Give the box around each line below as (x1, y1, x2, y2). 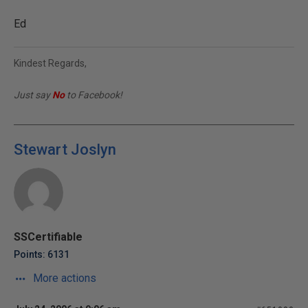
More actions (30, 271, 96, 285)
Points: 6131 (14, 248, 69, 260)
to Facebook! (65, 89, 122, 100)
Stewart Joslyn (14, 140, 116, 158)
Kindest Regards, (14, 57, 87, 69)
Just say (14, 89, 52, 100)
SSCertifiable (14, 230, 82, 243)
